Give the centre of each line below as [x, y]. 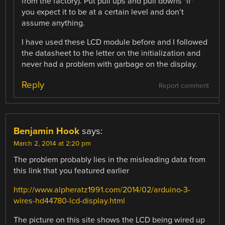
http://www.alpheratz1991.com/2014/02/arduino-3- [102, 190]
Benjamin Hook [47, 131]
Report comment [184, 86]
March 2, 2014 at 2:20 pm [52, 144]
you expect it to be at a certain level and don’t [103, 12]
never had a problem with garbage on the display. [110, 64]
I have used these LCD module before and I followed [115, 42]
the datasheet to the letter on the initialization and [111, 53]
